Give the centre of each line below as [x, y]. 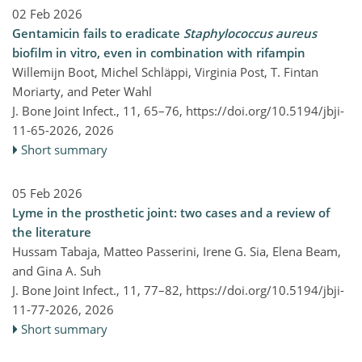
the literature [52, 232]
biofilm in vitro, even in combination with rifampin [159, 53]
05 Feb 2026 [47, 193]
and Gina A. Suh [57, 271]
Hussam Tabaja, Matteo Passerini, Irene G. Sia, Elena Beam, [177, 251]
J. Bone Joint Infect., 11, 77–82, [99, 290]
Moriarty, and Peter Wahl [82, 91]
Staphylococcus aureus [250, 33]
